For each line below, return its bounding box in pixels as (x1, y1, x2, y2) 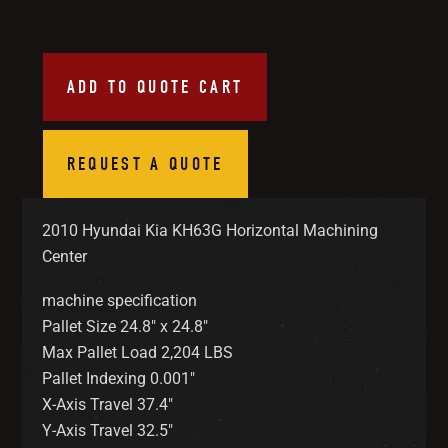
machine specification (42, 290, 198, 310)
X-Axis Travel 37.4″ (42, 394, 174, 414)
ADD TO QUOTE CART (66, 75, 244, 99)
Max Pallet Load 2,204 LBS (42, 342, 234, 362)
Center (42, 246, 88, 266)
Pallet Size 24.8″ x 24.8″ (42, 316, 209, 336)
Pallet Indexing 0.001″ (42, 368, 196, 388)
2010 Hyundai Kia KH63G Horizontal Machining (42, 220, 379, 240)
